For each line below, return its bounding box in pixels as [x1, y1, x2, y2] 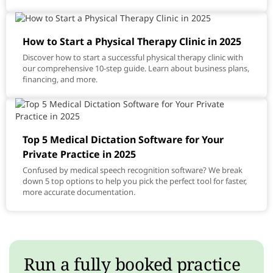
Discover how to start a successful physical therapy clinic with [23, 52, 243, 63]
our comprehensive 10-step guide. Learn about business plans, [23, 63, 249, 74]
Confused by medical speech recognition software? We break [23, 165, 243, 175]
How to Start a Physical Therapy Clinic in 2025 [23, 35, 241, 48]
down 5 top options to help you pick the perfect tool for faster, [23, 175, 247, 186]
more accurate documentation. [23, 186, 135, 197]
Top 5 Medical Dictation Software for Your [23, 133, 224, 146]
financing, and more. [23, 74, 97, 85]
